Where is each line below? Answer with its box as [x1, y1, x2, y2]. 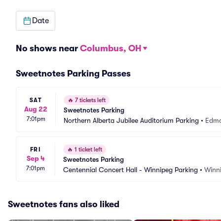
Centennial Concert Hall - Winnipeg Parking [63, 166, 198, 174]
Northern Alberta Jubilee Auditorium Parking [64, 116, 199, 124]
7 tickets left [74, 97, 106, 104]
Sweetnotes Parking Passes [16, 69, 131, 78]
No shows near [16, 43, 80, 53]
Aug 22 [24, 105, 47, 113]
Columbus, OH [80, 43, 142, 53]
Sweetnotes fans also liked [8, 199, 119, 209]
